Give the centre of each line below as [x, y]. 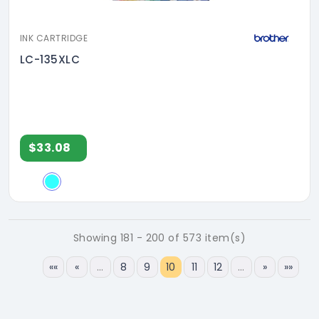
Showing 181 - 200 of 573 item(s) [159, 238]
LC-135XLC [50, 60]
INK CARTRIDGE [54, 38]
